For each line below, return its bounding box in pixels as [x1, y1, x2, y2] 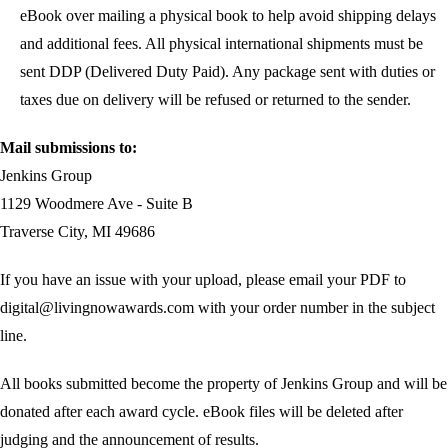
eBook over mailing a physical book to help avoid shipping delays [20, 7, 436, 24]
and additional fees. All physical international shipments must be [20, 35, 423, 52]
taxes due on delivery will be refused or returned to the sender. [20, 91, 411, 108]
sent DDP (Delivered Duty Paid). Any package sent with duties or [20, 63, 435, 80]
